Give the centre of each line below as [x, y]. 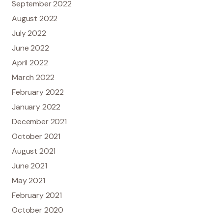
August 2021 [34, 151]
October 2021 [36, 136]
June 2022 [30, 48]
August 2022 [35, 18]
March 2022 [33, 77]
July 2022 [29, 33]
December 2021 [40, 121]
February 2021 [37, 195]
